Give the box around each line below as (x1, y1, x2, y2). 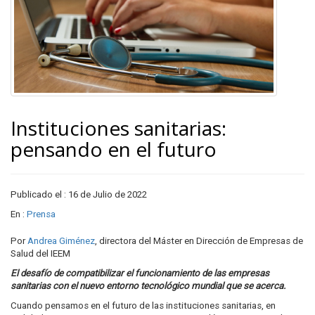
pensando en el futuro (11, 136, 217, 162)
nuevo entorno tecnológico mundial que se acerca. (79, 281, 286, 291)
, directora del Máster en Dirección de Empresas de (95, 236, 303, 246)
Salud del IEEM (11, 248, 70, 259)
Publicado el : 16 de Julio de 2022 (11, 189, 147, 200)
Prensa (27, 209, 56, 219)
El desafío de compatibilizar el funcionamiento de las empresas (11, 268, 269, 278)
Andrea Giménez (27, 236, 95, 246)
